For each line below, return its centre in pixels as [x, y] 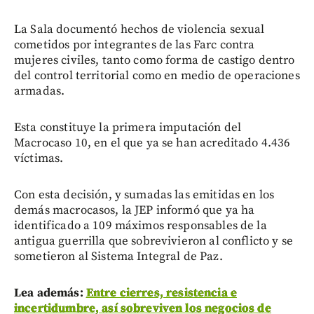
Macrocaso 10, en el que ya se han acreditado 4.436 [152, 143]
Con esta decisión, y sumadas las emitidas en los [144, 194]
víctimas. [39, 158]
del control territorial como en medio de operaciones [157, 75]
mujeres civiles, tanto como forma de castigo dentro [155, 60]
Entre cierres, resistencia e [162, 293]
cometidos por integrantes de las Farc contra [135, 45]
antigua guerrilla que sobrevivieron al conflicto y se [153, 241]
